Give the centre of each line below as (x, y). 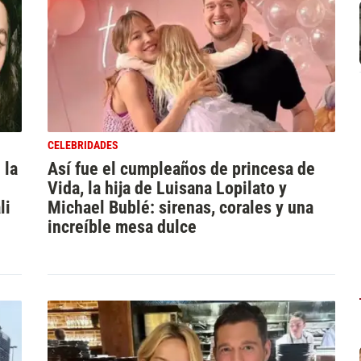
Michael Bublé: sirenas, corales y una (180, 207)
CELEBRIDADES (83, 145)
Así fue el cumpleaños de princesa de (181, 168)
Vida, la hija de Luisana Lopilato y (167, 187)
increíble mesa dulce (122, 226)
